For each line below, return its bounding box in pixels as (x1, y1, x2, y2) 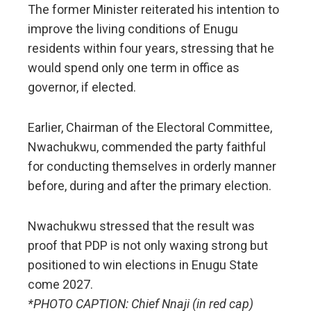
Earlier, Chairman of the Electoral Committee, (28, 120, 272, 135)
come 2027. (28, 277, 93, 292)
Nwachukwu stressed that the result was (28, 219, 255, 234)
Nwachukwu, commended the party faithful (28, 140, 266, 155)
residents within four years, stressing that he (28, 41, 274, 56)
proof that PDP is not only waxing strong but (28, 238, 268, 253)
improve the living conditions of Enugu (28, 22, 238, 37)
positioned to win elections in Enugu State (28, 258, 258, 273)
